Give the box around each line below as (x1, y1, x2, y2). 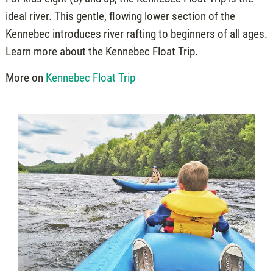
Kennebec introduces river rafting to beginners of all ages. (5, 26, 268, 41)
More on (5, 71, 46, 85)
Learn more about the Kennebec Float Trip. (5, 44, 198, 58)
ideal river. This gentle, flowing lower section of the (5, 9, 235, 23)
